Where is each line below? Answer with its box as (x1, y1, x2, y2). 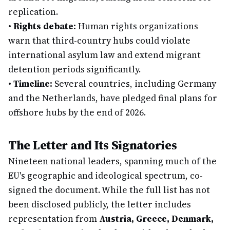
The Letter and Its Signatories (8, 137, 177, 154)
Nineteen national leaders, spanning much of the (8, 155, 217, 167)
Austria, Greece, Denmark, (99, 213, 214, 225)
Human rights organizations (76, 20, 198, 32)
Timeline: (13, 78, 52, 90)
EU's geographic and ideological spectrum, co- (8, 169, 203, 182)
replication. (8, 6, 58, 18)
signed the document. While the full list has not (8, 184, 210, 196)
